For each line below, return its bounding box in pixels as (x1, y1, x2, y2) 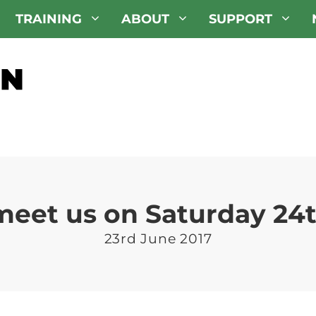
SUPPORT (209, 11, 272, 27)
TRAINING (16, 11, 82, 27)
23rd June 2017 (104, 231, 212, 248)
